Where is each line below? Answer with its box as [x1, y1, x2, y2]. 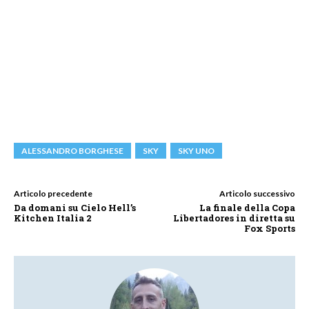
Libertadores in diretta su [172, 211, 295, 224]
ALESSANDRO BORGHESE [21, 145, 123, 156]
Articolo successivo [219, 188, 295, 199]
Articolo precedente [14, 188, 92, 199]
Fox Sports [243, 221, 295, 235]
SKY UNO [178, 145, 215, 156]
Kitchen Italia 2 [14, 211, 92, 224]
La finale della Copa [199, 201, 295, 214]
